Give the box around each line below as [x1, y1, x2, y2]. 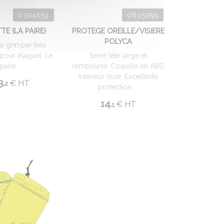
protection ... [98, 83, 138, 91]
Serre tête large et [89, 51, 147, 59]
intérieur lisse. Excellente [78, 72, 158, 80]
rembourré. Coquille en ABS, [71, 62, 164, 70]
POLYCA [104, 37, 132, 45]
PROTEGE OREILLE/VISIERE [71, 26, 164, 35]
